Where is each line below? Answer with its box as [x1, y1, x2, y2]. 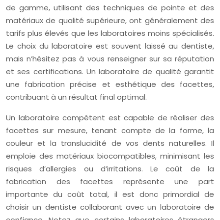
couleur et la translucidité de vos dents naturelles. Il [6, 138, 214, 148]
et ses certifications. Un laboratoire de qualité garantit [6, 66, 214, 77]
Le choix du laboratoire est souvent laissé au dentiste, [6, 41, 214, 51]
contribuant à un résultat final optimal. [6, 92, 147, 102]
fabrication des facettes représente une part [6, 176, 214, 187]
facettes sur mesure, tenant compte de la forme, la [6, 125, 214, 136]
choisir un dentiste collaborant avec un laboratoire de [6, 202, 214, 212]
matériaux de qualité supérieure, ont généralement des [6, 15, 214, 26]
